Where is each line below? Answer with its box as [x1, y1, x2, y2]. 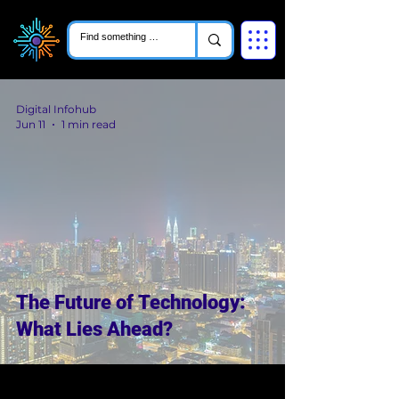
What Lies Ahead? [16, 318, 173, 340]
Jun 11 [16, 118, 45, 131]
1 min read [61, 118, 116, 131]
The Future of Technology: [16, 291, 246, 313]
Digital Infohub [16, 102, 96, 116]
